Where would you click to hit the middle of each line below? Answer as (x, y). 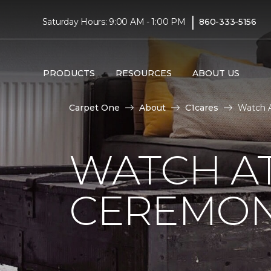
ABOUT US (216, 73)
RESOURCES (143, 73)
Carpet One (94, 108)
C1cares (202, 108)
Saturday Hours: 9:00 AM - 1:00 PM (114, 21)
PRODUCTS (69, 73)
